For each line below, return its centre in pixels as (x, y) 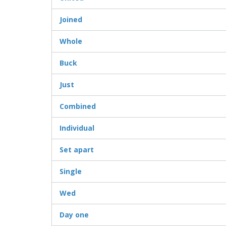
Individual (77, 128)
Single (71, 172)
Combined (78, 106)
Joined (71, 20)
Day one (74, 215)
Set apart (77, 150)
